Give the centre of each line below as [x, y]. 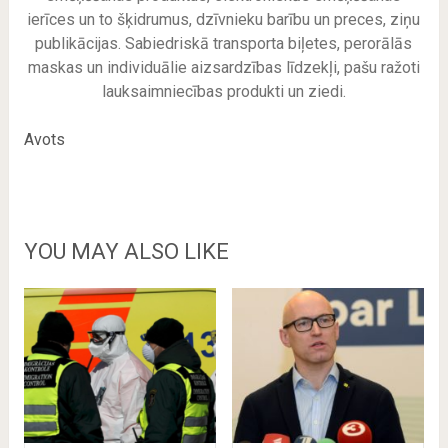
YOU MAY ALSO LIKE [126, 252]
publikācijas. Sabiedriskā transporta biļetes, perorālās [224, 44]
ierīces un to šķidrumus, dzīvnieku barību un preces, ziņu [224, 20]
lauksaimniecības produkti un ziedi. [223, 92]
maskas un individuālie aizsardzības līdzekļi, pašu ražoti [223, 68]
